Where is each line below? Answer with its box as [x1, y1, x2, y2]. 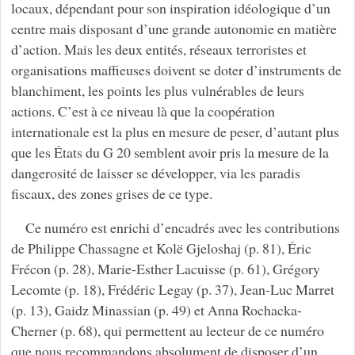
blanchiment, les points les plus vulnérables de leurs [10, 80, 304, 100]
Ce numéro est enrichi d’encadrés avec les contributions [25, 218, 340, 238]
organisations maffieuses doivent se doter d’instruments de [10, 59, 342, 79]
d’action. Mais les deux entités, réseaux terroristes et [10, 39, 307, 59]
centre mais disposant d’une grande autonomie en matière [10, 18, 337, 38]
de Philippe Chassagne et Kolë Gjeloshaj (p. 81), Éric [10, 239, 311, 258]
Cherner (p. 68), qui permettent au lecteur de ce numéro [10, 321, 324, 341]
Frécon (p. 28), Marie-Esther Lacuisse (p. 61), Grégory [10, 259, 320, 279]
